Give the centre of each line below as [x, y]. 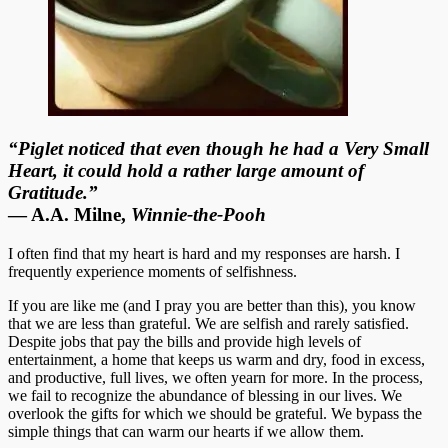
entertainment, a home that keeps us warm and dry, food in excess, [216, 360]
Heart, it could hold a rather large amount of [186, 171]
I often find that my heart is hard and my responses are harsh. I [204, 254]
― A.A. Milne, [69, 215]
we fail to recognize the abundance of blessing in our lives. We [205, 396]
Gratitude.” [53, 193]
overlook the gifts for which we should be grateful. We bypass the [215, 414]
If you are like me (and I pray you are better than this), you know [212, 306]
